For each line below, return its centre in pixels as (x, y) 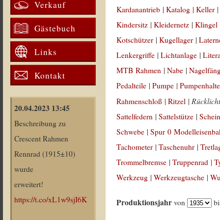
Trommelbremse (142, 162)
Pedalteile (132, 85)
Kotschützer (135, 40)
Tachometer (135, 147)
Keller (206, 9)
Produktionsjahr (144, 202)
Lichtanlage (179, 55)
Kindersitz (132, 25)
